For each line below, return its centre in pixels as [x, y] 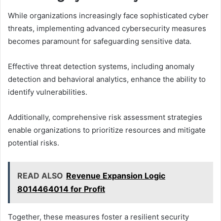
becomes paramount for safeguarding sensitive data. [100, 41]
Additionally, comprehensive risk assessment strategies [105, 117]
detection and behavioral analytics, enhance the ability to [107, 79]
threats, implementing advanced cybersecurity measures [107, 28]
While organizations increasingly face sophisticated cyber [108, 16]
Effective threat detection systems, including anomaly [101, 66]
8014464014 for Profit [61, 189]
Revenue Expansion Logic [116, 176]
